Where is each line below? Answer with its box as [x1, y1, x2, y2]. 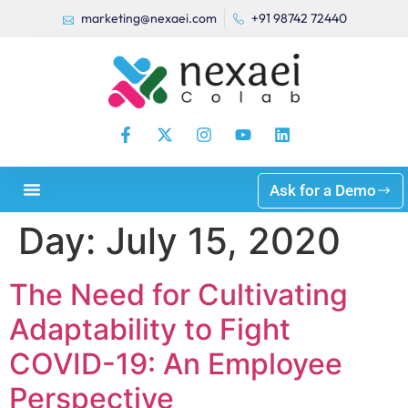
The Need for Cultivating [9, 277, 348, 312]
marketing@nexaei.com [81, 10, 217, 26]
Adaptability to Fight [9, 311, 291, 347]
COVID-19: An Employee [9, 346, 342, 382]
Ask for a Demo [270, 181, 376, 199]
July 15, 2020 [106, 219, 341, 263]
